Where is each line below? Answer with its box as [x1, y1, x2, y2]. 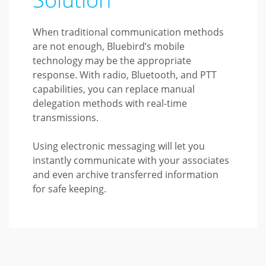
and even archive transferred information [33, 168, 219, 181]
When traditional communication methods [33, 26, 224, 39]
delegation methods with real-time [33, 97, 188, 110]
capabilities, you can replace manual [33, 83, 195, 96]
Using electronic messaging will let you [33, 140, 205, 153]
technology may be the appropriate [33, 54, 192, 67]
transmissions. [33, 111, 99, 124]
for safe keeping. [33, 182, 107, 195]
